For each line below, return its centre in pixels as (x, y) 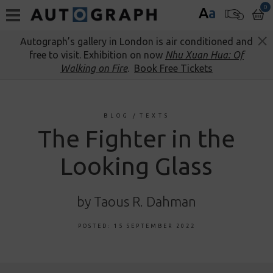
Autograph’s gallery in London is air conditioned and (136, 41)
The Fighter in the (136, 139)
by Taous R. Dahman (136, 201)
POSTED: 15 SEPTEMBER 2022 (136, 226)
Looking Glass (136, 166)
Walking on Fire (94, 68)
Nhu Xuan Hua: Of (204, 55)
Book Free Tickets (173, 68)
